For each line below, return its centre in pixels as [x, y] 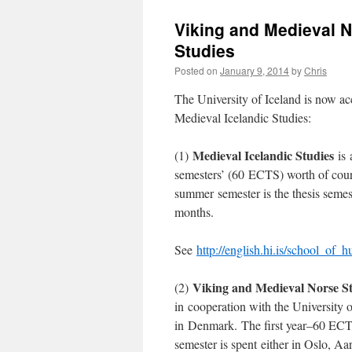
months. [194, 212]
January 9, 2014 [255, 70]
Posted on [196, 70]
